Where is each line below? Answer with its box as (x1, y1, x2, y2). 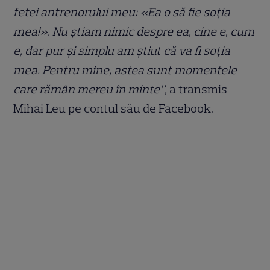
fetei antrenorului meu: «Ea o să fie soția (13, 5, 231, 20)
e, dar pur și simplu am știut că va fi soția (13, 43, 231, 58)
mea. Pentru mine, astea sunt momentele (13, 63, 237, 78)
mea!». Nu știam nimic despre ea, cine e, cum (13, 24, 255, 39)
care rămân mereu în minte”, (13, 82, 168, 97)
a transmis (167, 82, 228, 97)
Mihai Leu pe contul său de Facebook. (13, 101, 214, 116)
